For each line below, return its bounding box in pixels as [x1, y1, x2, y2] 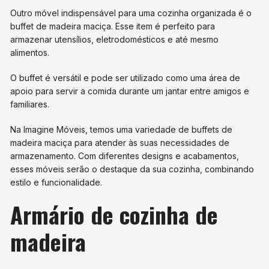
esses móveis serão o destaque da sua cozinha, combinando [10, 164, 255, 175]
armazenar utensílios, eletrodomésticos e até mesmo [10, 34, 219, 45]
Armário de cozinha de [10, 198, 219, 232]
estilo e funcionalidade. [10, 177, 103, 188]
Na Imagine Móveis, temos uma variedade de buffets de [10, 124, 233, 135]
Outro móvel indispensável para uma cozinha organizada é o [10, 8, 252, 19]
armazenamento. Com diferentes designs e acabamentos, [10, 151, 240, 162]
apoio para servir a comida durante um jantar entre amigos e [10, 86, 250, 97]
